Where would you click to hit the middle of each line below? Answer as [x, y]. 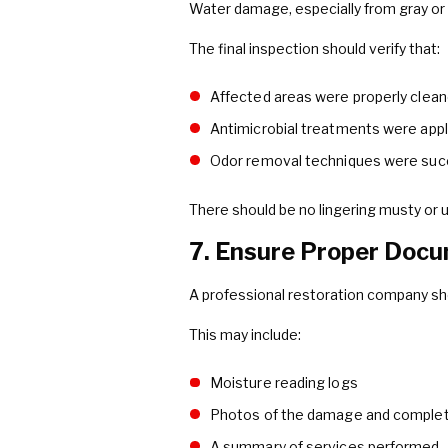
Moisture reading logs [283, 383]
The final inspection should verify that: [314, 48]
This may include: [245, 335]
